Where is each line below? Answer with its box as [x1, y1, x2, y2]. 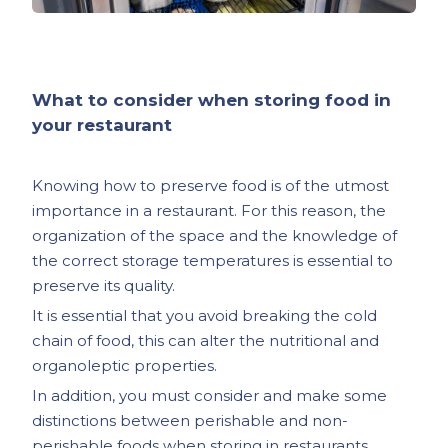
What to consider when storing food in [32, 90, 392, 111]
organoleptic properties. [32, 356, 218, 376]
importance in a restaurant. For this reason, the [32, 201, 387, 221]
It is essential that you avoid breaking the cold [32, 306, 378, 326]
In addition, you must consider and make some [32, 386, 388, 406]
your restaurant [32, 115, 173, 136]
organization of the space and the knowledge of [32, 226, 398, 246]
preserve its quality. [32, 276, 176, 296]
